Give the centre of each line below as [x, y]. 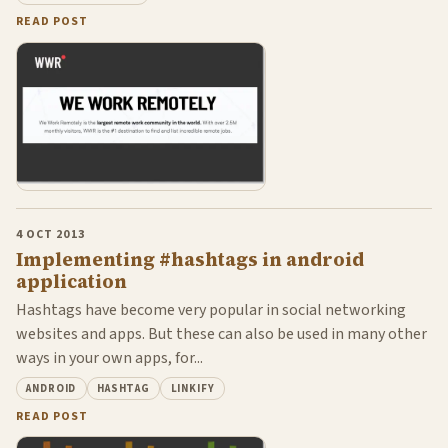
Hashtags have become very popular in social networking [211, 309]
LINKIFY [192, 389]
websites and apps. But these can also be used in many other [221, 333]
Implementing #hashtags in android [190, 259]
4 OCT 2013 [50, 235]
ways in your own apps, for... [109, 357]
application [71, 281]
